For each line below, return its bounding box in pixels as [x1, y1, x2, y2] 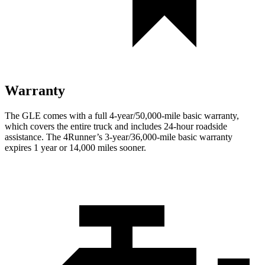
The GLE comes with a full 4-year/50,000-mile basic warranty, [5, 110, 239, 121]
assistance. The [5, 131, 63, 142]
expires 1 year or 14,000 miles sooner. [5, 142, 146, 153]
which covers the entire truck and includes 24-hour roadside [5, 121, 227, 131]
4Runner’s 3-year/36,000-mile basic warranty [63, 131, 232, 142]
